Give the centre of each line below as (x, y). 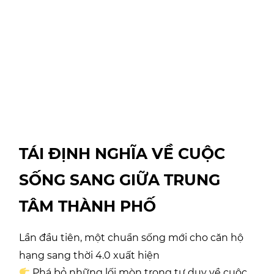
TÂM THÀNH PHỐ (87, 206)
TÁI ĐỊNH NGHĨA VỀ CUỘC (122, 153)
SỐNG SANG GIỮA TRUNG (120, 180)
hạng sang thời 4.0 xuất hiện (89, 255)
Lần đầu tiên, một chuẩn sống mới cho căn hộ (131, 237)
